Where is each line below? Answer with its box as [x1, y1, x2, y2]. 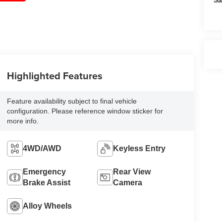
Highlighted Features [6, 68, 103, 83]
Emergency [22, 167, 66, 176]
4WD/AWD [22, 144, 61, 153]
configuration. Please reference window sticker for [6, 107, 163, 115]
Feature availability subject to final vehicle [6, 97, 137, 106]
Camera [113, 178, 143, 187]
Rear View [113, 167, 151, 176]
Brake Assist [22, 178, 70, 187]
